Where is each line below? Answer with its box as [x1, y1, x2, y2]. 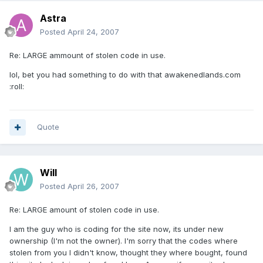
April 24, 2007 [68, 27, 119, 37]
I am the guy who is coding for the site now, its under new [9, 224, 224, 234]
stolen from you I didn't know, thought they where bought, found [9, 248, 247, 258]
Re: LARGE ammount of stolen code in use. [9, 50, 166, 60]
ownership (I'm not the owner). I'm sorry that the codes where [9, 236, 238, 246]
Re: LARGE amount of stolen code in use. [9, 205, 159, 215]
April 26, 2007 [68, 181, 119, 191]
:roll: [9, 82, 24, 92]
